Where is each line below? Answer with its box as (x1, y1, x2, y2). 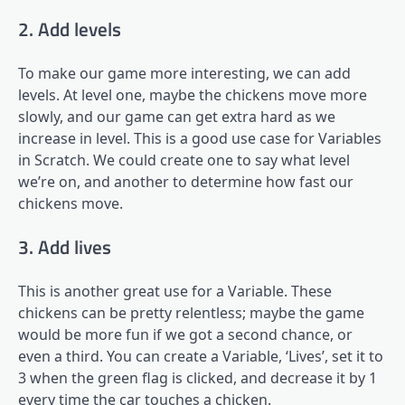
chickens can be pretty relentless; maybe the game (18, 302, 364, 323)
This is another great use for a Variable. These (18, 280, 332, 301)
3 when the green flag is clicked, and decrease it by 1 (18, 367, 377, 388)
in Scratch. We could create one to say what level (18, 149, 350, 170)
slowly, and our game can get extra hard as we (18, 106, 335, 127)
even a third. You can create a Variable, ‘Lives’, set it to (18, 345, 383, 366)
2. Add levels (18, 14, 121, 44)
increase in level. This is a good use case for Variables (18, 127, 381, 148)
